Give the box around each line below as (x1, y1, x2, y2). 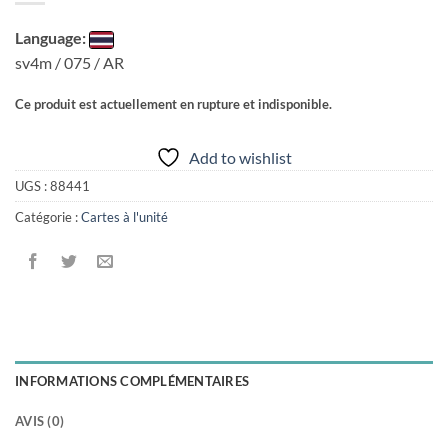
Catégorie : (15, 209, 81, 226)
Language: (15, 27, 86, 47)
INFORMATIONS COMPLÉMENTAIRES (15, 373, 250, 390)
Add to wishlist (189, 148, 292, 168)
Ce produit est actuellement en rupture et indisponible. (15, 95, 332, 112)
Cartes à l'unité (81, 209, 168, 226)
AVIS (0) (15, 413, 65, 430)
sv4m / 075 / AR (15, 52, 124, 72)
